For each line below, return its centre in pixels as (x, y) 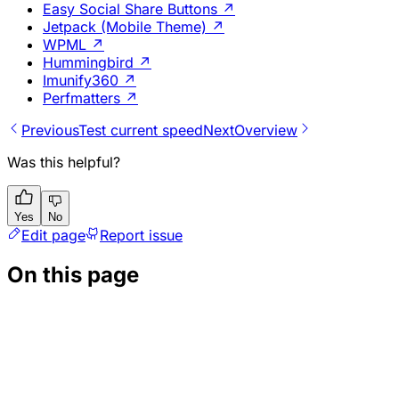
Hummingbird (88, 63)
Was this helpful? (64, 163)
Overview (266, 130)
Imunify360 (81, 81)
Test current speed (141, 130)
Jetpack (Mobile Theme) (125, 27)
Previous (50, 130)
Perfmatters (81, 98)
